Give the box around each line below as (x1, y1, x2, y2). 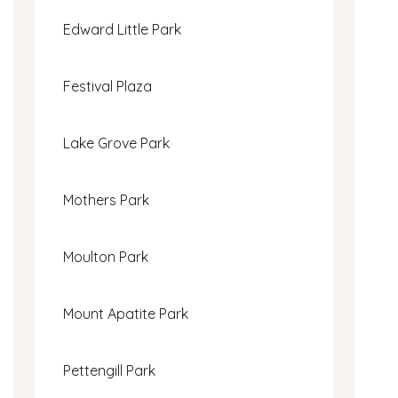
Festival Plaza (63, 76, 152, 95)
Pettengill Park (63, 361, 155, 379)
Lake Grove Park (63, 133, 170, 152)
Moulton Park (63, 247, 148, 266)
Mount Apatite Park (63, 304, 188, 322)
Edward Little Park (63, 20, 181, 38)
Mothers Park (63, 190, 149, 209)
